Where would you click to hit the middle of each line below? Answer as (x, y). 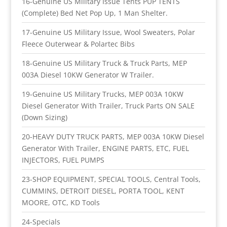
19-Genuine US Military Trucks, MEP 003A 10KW (102, 94)
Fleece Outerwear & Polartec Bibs (78, 44)
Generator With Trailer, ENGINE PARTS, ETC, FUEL (105, 148)
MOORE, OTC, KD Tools (61, 202)
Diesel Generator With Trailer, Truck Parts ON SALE (108, 105)
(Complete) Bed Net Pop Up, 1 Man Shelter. (94, 13)
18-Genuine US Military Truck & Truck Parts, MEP (104, 63)
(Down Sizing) (44, 117)
